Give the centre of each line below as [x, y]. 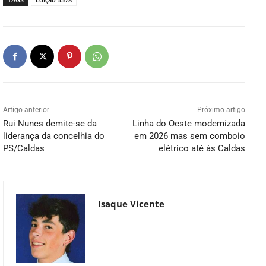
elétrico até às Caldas [202, 149]
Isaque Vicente [131, 204]
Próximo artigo [221, 110]
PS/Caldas [24, 149]
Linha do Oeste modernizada [189, 124]
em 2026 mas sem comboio [189, 136]
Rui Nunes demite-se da [50, 124]
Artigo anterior [26, 110]
